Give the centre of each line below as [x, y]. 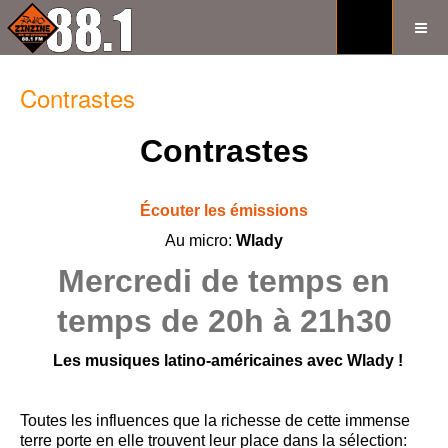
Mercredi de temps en [224, 281]
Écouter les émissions [222, 210]
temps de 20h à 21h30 [224, 321]
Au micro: [200, 240]
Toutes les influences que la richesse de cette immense [215, 420]
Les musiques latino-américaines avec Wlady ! [228, 360]
